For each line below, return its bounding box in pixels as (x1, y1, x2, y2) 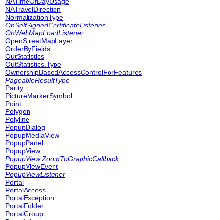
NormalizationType (5, 13, 63, 21)
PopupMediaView (5, 131, 59, 139)
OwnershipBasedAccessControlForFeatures (5, 68, 142, 76)
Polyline (5, 115, 29, 123)
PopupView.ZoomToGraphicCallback (5, 155, 119, 163)
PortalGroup (5, 210, 43, 218)
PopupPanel (5, 139, 43, 147)
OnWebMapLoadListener (5, 29, 83, 37)
